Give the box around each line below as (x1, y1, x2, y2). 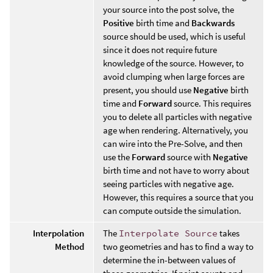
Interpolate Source (119, 227, 218, 239)
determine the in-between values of (103, 253, 235, 266)
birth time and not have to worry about (103, 164, 249, 176)
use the (103, 151, 132, 163)
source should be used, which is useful (103, 30, 246, 42)
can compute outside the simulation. (103, 204, 241, 216)
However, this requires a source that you (103, 191, 253, 203)
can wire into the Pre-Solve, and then (103, 137, 243, 149)
